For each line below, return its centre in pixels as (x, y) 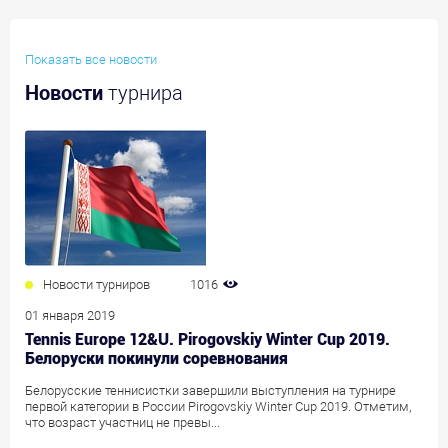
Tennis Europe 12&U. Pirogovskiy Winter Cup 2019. (207, 339)
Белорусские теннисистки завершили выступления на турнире (210, 390)
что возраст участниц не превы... (122, 422)
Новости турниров (96, 284)
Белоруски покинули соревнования (156, 358)
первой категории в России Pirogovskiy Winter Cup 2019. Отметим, (218, 406)
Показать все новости (91, 59)
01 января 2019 (70, 315)
